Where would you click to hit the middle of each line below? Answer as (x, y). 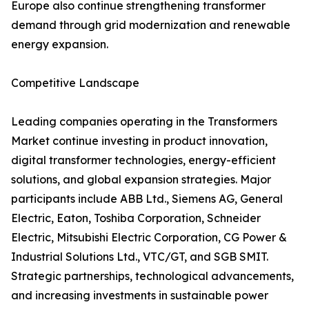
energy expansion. (60, 44)
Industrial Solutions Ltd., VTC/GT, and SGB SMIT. (140, 257)
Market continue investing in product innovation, (139, 141)
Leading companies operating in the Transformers (144, 122)
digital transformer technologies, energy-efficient (143, 160)
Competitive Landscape (75, 83)
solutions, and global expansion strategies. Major (141, 180)
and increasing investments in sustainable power (140, 296)
